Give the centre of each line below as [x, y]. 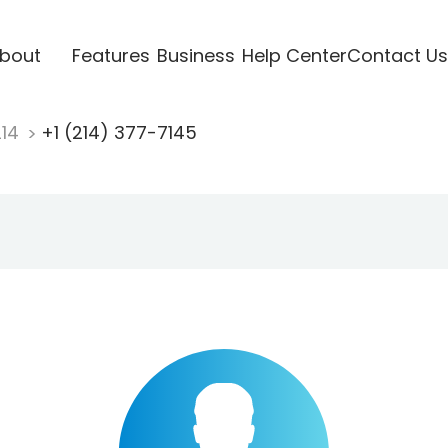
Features [110, 55]
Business [195, 55]
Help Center [294, 55]
